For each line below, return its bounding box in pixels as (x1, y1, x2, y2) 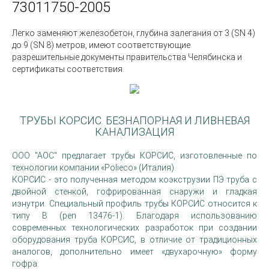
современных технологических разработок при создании (12, 223, 257, 232)
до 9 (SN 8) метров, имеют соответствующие (12, 40, 190, 50)
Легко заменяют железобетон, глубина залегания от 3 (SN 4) (12, 28, 255, 38)
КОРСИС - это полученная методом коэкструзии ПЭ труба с (12, 175, 257, 184)
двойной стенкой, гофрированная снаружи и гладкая (12, 187, 257, 196)
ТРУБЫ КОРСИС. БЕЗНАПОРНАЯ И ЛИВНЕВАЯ (19, 114, 250, 127)
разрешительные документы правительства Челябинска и (12, 52, 242, 62)
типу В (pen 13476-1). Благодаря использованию (12, 211, 257, 220)
